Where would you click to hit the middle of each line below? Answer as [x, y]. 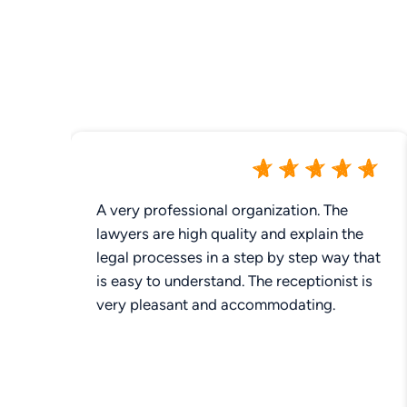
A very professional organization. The [222, 209]
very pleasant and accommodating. [216, 304]
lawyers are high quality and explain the [230, 233]
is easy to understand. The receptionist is [234, 280]
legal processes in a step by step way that [238, 257]
